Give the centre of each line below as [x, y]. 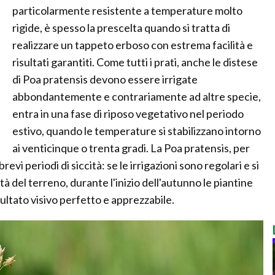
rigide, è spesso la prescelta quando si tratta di [121, 28]
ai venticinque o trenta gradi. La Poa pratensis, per [131, 148]
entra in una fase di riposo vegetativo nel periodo [128, 114]
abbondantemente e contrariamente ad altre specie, [137, 96]
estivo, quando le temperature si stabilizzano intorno [137, 131]
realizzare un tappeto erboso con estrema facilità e [133, 45]
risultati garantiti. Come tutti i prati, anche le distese [135, 62]
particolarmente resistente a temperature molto [127, 10]
